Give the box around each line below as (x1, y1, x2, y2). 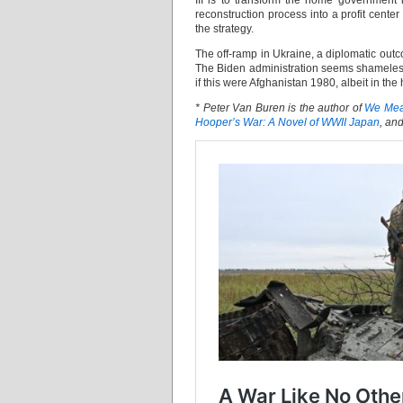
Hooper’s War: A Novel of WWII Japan (195, 116, 380, 129)
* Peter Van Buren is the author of (195, 102, 365, 114)
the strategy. (195, 22, 254, 35)
